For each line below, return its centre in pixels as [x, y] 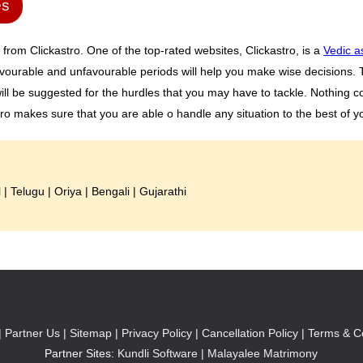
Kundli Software [158, 353]
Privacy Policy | [160, 333]
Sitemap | [94, 333]
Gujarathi [163, 191]
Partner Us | [35, 333]
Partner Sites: [81, 353]
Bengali [111, 191]
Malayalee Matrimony [263, 353]
